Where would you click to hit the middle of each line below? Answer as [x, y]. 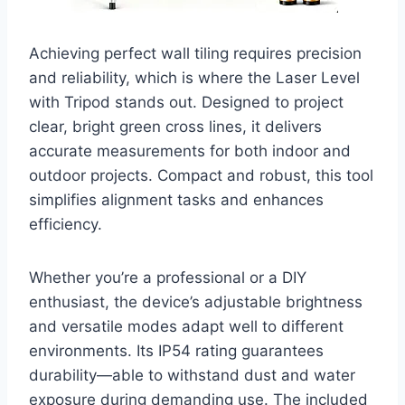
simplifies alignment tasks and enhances [176, 199]
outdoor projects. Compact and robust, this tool [201, 175]
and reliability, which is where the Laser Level [194, 77]
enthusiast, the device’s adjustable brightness [196, 301]
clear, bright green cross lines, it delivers [175, 126]
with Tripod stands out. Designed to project [186, 102]
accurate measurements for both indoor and [190, 151]
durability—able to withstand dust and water [192, 375]
